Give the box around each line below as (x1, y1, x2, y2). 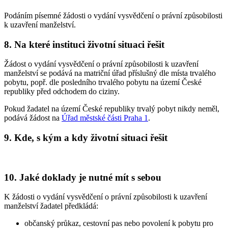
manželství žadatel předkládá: (4, 202, 98, 211)
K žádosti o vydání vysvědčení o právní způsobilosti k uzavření (4, 192, 207, 202)
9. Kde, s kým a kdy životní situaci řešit (4, 132, 167, 144)
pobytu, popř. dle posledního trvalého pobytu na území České (4, 78, 202, 87)
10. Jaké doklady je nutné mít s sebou (4, 172, 161, 183)
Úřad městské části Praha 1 (62, 113, 148, 123)
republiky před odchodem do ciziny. (4, 87, 120, 96)
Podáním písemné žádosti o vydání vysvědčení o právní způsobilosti (4, 11, 222, 20)
